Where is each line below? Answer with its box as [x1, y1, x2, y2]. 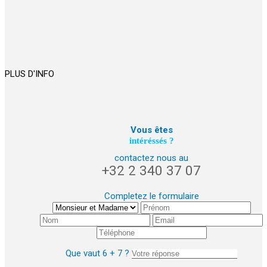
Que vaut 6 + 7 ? [66, 247, 129, 259]
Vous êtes [130, 124, 173, 135]
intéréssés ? [129, 135, 174, 145]
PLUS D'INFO [5, 68, 54, 79]
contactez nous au [114, 152, 188, 163]
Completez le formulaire [104, 190, 199, 201]
